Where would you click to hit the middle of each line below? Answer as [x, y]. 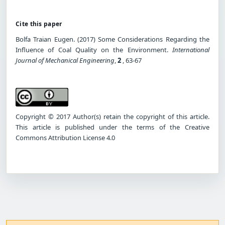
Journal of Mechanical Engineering [65, 60]
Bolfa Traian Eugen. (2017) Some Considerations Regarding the [113, 39]
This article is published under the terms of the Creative [113, 127]
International [191, 49]
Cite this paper [39, 24]
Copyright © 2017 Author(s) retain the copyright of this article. [113, 116]
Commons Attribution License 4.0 [65, 137]
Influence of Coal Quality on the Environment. [94, 49]
